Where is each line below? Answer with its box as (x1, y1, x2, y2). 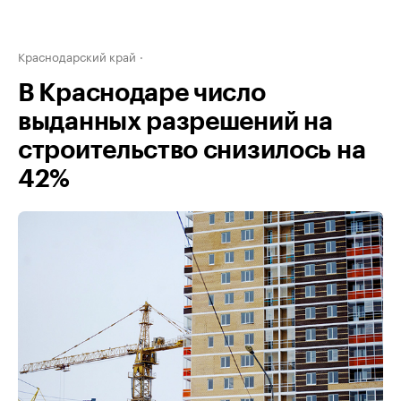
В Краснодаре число (18, 81, 266, 106)
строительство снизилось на (18, 138, 366, 163)
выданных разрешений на (18, 109, 333, 134)
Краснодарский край (18, 47, 136, 64)
